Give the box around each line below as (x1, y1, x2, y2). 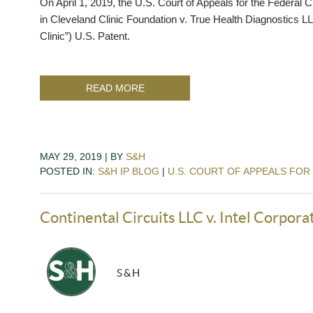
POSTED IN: (40, 165, 98, 177)
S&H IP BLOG (98, 165, 159, 177)
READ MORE (85, 82, 145, 94)
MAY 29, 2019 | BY (40, 150, 126, 162)
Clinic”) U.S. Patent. (40, 29, 130, 42)
